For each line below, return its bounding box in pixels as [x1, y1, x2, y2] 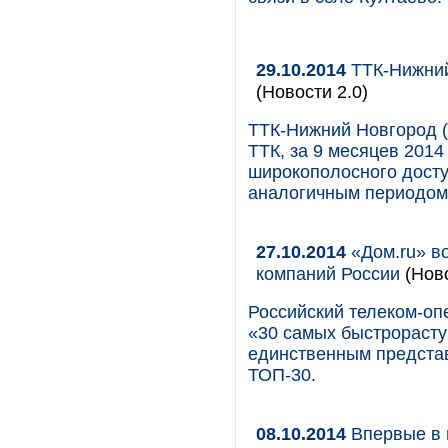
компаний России [256, 263, 400, 284]
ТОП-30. [248, 365, 316, 385]
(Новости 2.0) [256, 81, 368, 102]
